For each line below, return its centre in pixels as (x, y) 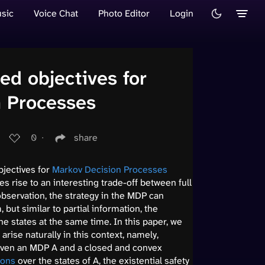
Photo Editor (124, 13)
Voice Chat (56, 13)
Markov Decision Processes (110, 169)
